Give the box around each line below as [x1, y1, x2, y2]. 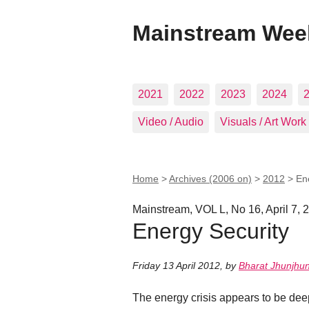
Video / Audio [138, 116, 203, 128]
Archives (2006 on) [169, 173, 252, 184]
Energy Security [132, 218, 289, 243]
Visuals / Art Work [220, 116, 306, 128]
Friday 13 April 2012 [132, 260, 220, 272]
